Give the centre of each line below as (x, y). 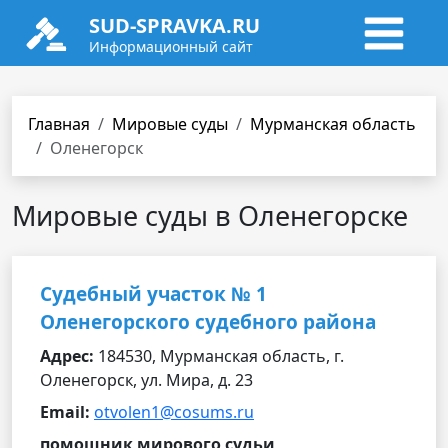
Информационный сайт (171, 46)
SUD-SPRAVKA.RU (174, 25)
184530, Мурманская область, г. (219, 356)
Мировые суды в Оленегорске (210, 215)
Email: (65, 412)
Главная (59, 124)
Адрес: (67, 356)
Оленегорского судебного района (208, 322)
